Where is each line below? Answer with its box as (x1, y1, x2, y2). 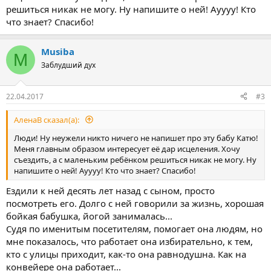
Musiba (41, 45, 74, 57)
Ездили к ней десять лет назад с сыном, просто (6, 184, 215, 197)
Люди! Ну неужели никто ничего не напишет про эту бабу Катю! (14, 132, 258, 143)
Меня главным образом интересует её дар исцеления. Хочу (14, 143, 240, 154)
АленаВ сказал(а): (14, 114, 81, 125)
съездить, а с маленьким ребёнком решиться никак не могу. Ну (14, 154, 256, 165)
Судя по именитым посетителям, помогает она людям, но (6, 223, 263, 235)
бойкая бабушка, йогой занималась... (6, 210, 172, 222)
